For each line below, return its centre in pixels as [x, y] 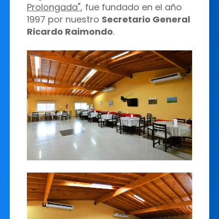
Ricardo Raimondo [70, 31]
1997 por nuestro [64, 19]
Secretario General [146, 19]
